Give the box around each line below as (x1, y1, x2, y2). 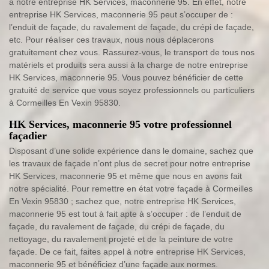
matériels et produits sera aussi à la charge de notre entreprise (9, 60, 248, 70)
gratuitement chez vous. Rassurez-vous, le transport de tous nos (9, 47, 255, 58)
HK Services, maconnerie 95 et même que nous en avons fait (9, 171, 242, 181)
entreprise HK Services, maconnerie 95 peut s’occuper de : (9, 10, 233, 20)
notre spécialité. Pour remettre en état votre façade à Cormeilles (9, 184, 253, 194)
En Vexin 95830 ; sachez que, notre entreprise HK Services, (9, 196, 236, 207)
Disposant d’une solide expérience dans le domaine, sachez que (9, 146, 253, 156)
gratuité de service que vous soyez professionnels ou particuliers (9, 85, 255, 95)
